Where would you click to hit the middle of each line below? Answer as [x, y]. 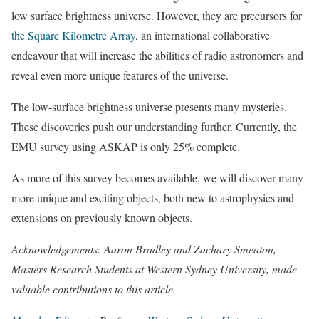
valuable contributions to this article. [94, 288]
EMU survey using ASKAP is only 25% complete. [126, 146]
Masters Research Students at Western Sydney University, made [154, 268]
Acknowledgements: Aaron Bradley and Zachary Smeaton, [144, 249]
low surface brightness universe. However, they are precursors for [157, 15]
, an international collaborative [203, 35]
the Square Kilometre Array [73, 35]
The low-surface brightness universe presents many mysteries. [149, 106]
